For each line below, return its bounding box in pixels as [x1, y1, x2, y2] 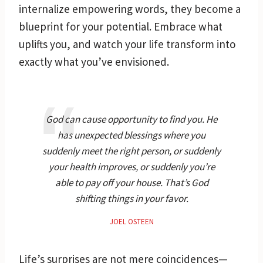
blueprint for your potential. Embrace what [19, 19, 222, 33]
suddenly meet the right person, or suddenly [42, 144, 221, 157]
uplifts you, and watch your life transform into [19, 36, 235, 51]
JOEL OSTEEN [109, 216, 154, 227]
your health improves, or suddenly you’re [48, 160, 215, 173]
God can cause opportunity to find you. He [46, 112, 217, 126]
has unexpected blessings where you [58, 128, 205, 141]
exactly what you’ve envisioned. [19, 54, 169, 69]
